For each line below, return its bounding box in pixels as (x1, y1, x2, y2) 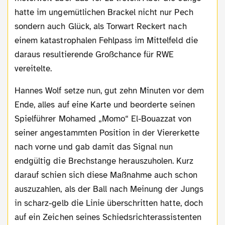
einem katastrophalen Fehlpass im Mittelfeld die (15, 35, 198, 46)
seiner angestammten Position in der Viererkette (15, 128, 199, 139)
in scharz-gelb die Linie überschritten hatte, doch (15, 198, 203, 209)
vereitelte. (15, 63, 52, 74)
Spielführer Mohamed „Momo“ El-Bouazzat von (15, 114, 192, 125)
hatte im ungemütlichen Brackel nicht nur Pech (15, 7, 193, 18)
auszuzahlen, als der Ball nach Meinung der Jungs (15, 184, 203, 195)
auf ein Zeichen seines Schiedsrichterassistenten (15, 212, 201, 223)
